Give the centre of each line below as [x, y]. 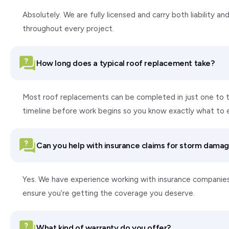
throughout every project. [68, 29]
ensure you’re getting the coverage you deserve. [109, 193]
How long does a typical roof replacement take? [125, 63]
